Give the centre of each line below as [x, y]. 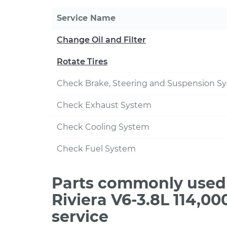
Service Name [86, 18]
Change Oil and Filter [101, 40]
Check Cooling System [103, 127]
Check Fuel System [96, 149]
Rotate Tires [82, 62]
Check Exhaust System [104, 105]
